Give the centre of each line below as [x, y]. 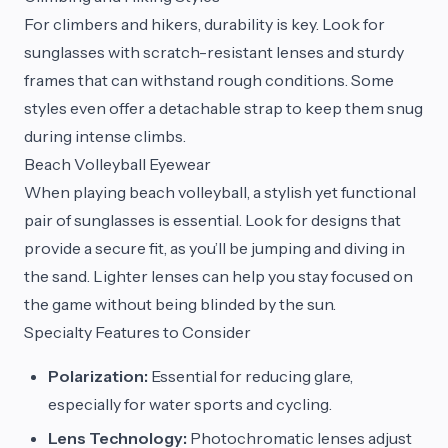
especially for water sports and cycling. [190, 403]
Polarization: [98, 375]
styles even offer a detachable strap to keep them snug [223, 107]
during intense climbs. [105, 135]
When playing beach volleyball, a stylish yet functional [220, 191]
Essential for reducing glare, [250, 375]
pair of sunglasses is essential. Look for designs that [212, 219]
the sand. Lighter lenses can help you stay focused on [218, 275]
